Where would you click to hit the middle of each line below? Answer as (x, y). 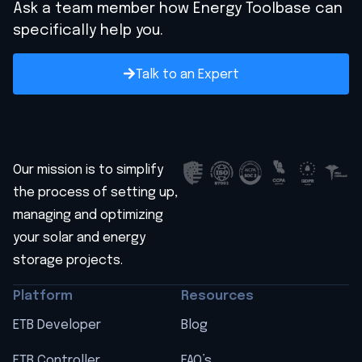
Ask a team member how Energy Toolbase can (178, 9)
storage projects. (68, 261)
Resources (217, 296)
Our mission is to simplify (88, 170)
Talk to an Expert (187, 75)
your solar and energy (79, 238)
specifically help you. (88, 31)
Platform (43, 296)
